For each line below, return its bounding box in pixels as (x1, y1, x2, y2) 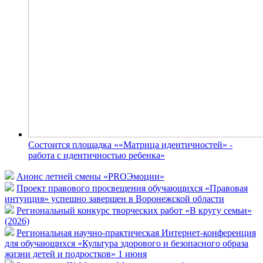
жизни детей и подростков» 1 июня (5, 248, 147, 259)
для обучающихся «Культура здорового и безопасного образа (5, 238, 248, 248)
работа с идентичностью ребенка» (28, 150, 165, 160)
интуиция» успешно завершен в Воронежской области (5, 193, 224, 204)
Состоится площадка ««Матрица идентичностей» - (28, 139, 232, 150)
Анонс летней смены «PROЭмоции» (16, 171, 164, 181)
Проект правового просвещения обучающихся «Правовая (16, 183, 248, 193)
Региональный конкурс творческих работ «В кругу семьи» (16, 205, 252, 215)
